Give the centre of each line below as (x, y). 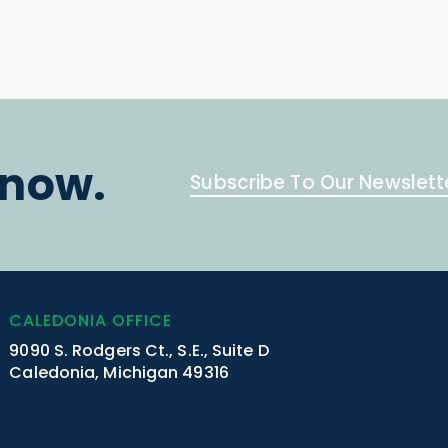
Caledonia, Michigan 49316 (119, 372)
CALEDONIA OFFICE (90, 320)
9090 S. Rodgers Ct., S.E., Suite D (139, 350)
